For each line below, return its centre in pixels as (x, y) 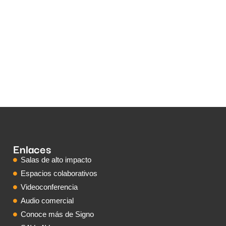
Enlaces (32, 149)
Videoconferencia (49, 187)
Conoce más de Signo (58, 214)
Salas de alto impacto (56, 160)
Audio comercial (47, 201)
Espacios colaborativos (59, 174)
